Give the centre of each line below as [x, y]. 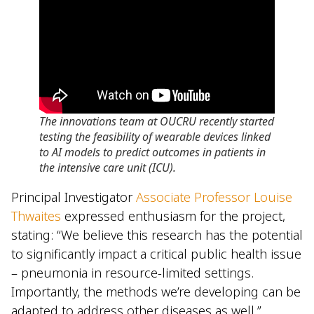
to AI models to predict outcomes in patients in [152, 152]
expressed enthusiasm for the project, [175, 216]
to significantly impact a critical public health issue [156, 254]
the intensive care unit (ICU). [108, 168]
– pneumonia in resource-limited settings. [132, 273]
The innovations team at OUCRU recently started [157, 122]
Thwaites [38, 216]
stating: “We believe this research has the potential [157, 235]
